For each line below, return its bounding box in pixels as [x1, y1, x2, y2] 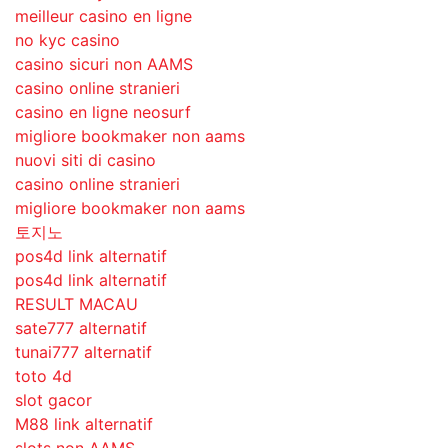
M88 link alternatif [15, 414, 153, 434]
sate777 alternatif [15, 318, 147, 338]
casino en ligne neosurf [15, 102, 191, 122]
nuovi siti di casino [15, 150, 156, 170]
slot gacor [15, 390, 92, 410]
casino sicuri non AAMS [15, 54, 193, 74]
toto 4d [15, 366, 72, 386]
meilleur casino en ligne [15, 6, 192, 26]
